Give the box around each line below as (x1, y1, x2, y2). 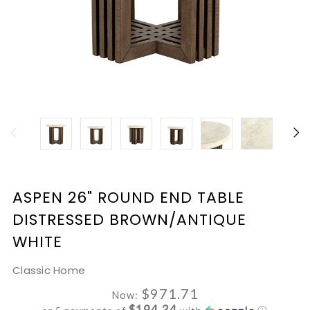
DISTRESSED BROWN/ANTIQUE (12, 209, 246, 230)
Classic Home (12, 263, 85, 277)
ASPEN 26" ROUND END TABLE (12, 187, 244, 208)
